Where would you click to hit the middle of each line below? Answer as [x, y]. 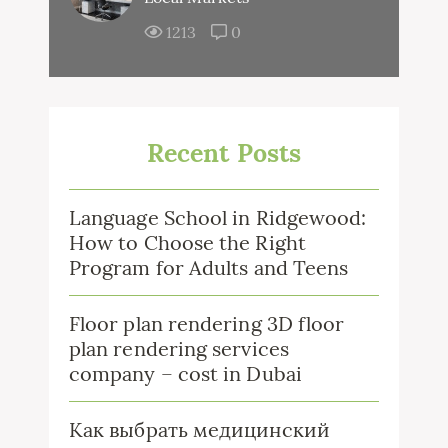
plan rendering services [179, 348]
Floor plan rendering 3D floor [207, 323]
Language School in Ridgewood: [218, 217]
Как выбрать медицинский [199, 429]
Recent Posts [224, 152]
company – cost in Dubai [185, 373]
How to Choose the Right [187, 242]
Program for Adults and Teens [209, 267]
